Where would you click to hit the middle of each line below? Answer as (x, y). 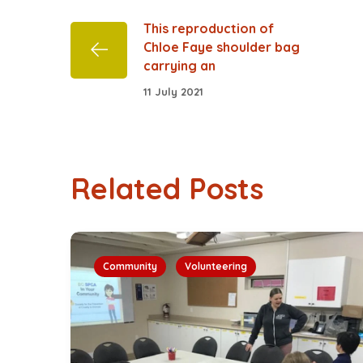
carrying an (179, 66)
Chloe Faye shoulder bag (222, 47)
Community (130, 266)
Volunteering (216, 266)
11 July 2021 (173, 91)
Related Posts (167, 188)
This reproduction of (209, 28)
